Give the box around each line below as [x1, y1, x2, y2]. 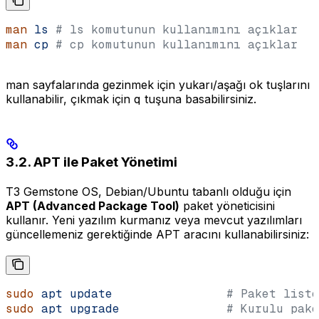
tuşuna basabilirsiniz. [141, 92, 256, 107]
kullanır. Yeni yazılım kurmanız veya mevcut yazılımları [6, 213, 302, 228]
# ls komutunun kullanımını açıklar [48, 22, 298, 38]
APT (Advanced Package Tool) [6, 199, 179, 214]
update [63, 286, 113, 302]
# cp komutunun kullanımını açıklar [48, 37, 298, 53]
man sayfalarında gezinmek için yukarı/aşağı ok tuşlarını [6, 78, 310, 93]
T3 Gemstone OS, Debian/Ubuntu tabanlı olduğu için [6, 184, 291, 199]
